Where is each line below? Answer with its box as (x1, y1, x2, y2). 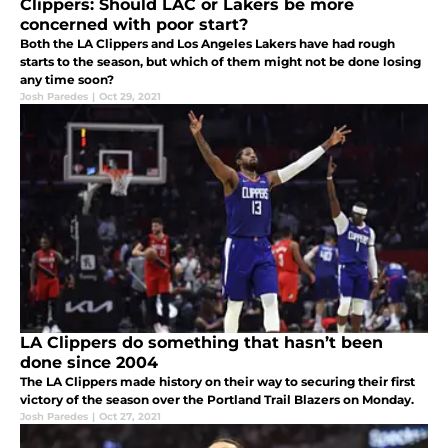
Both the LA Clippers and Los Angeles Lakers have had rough (20, 36, 395, 52)
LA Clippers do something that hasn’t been (20, 333, 383, 353)
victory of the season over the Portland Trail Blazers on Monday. (20, 392, 414, 408)
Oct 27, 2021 (99, 410, 161, 424)
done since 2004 (20, 353, 158, 373)
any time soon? (20, 72, 114, 88)
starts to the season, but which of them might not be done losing (20, 54, 421, 70)
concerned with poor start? (20, 15, 248, 35)
